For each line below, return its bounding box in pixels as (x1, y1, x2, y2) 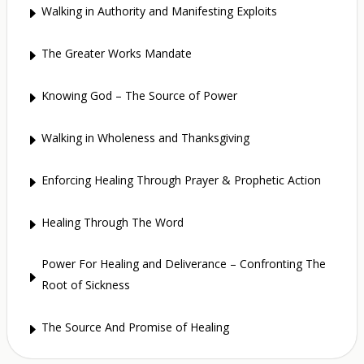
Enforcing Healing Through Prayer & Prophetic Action (41, 171, 321, 188)
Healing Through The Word (41, 214, 184, 230)
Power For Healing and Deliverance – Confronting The (41, 256, 326, 272)
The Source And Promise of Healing (41, 318, 229, 335)
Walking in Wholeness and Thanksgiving (41, 129, 249, 145)
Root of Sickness (41, 277, 130, 293)
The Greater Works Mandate (41, 45, 192, 61)
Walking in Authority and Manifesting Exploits (41, 2, 277, 19)
